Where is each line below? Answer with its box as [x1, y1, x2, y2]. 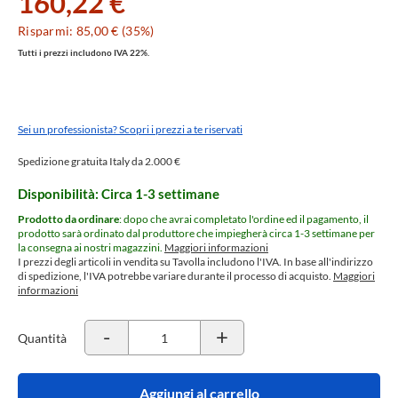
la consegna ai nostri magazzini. [18, 241, 164, 254]
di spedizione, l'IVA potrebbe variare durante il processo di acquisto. [18, 269, 333, 283]
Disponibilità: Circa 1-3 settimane [18, 186, 219, 202]
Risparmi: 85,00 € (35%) [18, 23, 155, 38]
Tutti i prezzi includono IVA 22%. [18, 47, 149, 58]
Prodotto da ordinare [18, 212, 119, 226]
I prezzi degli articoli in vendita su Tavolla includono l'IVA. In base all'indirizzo [18, 255, 373, 268]
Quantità [18, 330, 67, 346]
